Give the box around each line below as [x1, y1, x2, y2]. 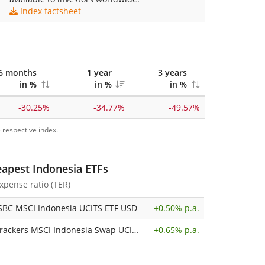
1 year [86, 66, 112, 78]
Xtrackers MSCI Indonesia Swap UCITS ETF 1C [132, 224, 139, 235]
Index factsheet [20, 5, 81, 17]
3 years [157, 66, 187, 78]
